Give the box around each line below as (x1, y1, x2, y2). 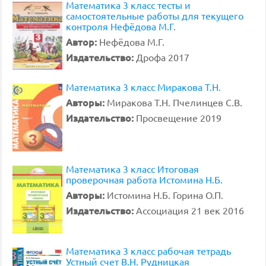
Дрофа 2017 (136, 51, 189, 63)
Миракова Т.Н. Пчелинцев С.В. (107, 96, 242, 108)
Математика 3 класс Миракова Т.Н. (66, 81, 221, 93)
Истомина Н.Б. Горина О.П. (107, 189, 223, 201)
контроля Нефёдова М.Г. (66, 20, 176, 32)
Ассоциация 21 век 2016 (136, 204, 244, 216)
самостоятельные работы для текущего (66, 9, 243, 21)
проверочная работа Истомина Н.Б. (66, 173, 223, 185)
